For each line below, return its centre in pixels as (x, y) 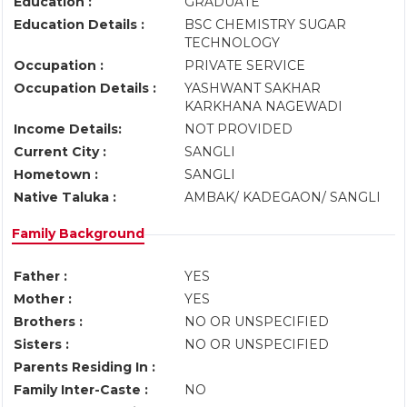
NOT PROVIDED (240, 129)
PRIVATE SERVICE (247, 65)
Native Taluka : (65, 197)
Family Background (78, 233)
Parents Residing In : (84, 367)
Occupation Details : (85, 88)
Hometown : (56, 174)
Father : (40, 276)
